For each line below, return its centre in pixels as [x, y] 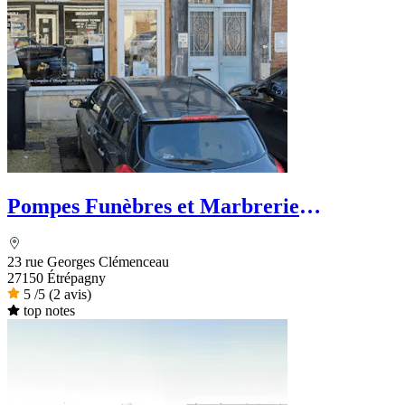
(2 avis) [70, 295]
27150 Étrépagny [57, 278]
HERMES [54, 230]
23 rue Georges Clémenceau [88, 262]
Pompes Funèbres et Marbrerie [92, 206]
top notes [49, 311]
